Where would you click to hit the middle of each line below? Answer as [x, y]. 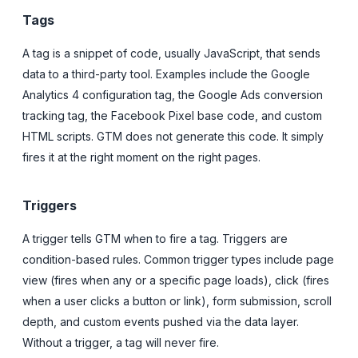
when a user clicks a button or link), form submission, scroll [177, 300]
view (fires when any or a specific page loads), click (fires [176, 280]
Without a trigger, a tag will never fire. [121, 342]
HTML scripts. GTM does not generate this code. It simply [173, 136]
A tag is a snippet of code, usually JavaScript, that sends [171, 53]
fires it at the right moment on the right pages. [141, 157]
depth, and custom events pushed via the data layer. [161, 321]
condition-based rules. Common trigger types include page [178, 259]
